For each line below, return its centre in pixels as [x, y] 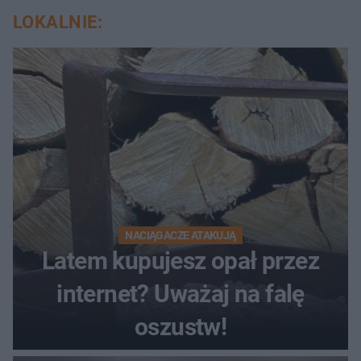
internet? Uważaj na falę [180, 293]
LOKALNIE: [58, 22]
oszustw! [180, 326]
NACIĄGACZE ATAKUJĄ [180, 235]
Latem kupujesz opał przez [180, 260]
